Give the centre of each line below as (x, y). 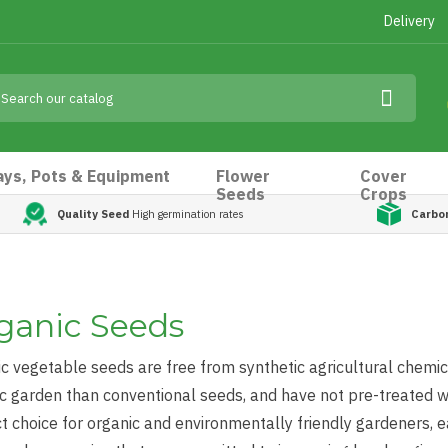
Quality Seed (93, 214)
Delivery (409, 21)
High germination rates (186, 214)
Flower (243, 176)
